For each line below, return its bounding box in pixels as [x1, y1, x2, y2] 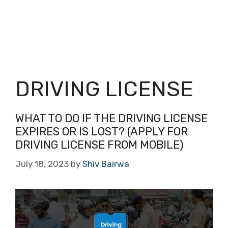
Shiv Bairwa [82, 158, 129, 169]
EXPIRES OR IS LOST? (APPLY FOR [15, 125, 188, 138]
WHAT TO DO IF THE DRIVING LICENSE [15, 111, 208, 125]
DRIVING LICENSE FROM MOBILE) [15, 138, 183, 152]
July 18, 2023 [15, 158, 69, 169]
